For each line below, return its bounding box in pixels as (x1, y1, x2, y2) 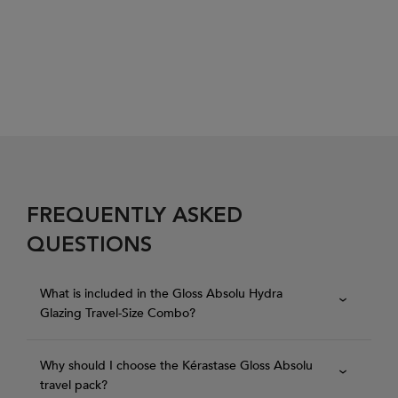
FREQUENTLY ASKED (27, 206, 243, 228)
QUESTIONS (27, 235, 152, 258)
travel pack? (40, 377, 107, 394)
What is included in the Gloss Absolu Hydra (40, 285, 283, 303)
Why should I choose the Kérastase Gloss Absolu (40, 357, 313, 375)
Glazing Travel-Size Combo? (40, 305, 195, 322)
